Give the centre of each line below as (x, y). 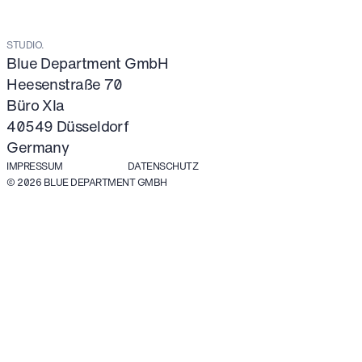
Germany (38, 147)
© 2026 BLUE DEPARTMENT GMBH (87, 181)
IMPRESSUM (35, 165)
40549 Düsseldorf (68, 126)
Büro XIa (36, 105)
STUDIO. (25, 44)
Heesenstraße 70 (65, 84)
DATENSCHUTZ (163, 165)
